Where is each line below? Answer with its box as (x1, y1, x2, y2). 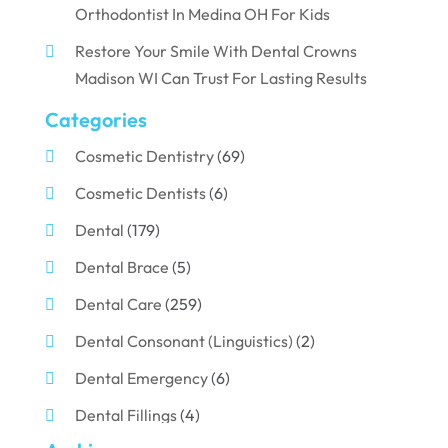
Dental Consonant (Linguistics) (74, 331, 293, 352)
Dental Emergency (74, 368, 208, 389)
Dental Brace (74, 257, 169, 278)
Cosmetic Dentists (74, 183, 206, 204)
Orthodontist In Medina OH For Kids (74, 4, 330, 25)
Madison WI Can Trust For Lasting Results (74, 68, 367, 89)
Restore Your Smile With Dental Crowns (74, 41, 357, 62)
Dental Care (74, 294, 162, 315)
